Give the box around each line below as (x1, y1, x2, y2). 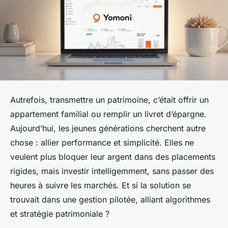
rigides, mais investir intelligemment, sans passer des (10, 166, 214, 177)
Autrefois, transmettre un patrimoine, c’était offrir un (10, 95, 209, 105)
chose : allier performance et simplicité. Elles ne (10, 137, 194, 148)
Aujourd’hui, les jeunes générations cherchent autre (10, 123, 206, 134)
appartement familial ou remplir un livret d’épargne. (10, 109, 207, 120)
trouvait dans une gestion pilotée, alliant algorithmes (10, 194, 210, 205)
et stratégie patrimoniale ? (10, 209, 109, 219)
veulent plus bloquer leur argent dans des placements (10, 152, 215, 162)
